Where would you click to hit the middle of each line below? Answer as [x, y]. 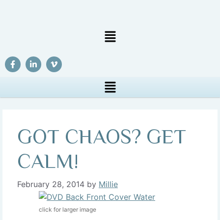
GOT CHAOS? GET [102, 136]
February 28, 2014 [51, 184]
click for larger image [68, 209]
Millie [108, 184]
